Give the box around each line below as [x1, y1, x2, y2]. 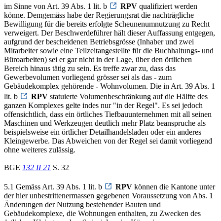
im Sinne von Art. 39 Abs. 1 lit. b [4, 1, 109, 10]
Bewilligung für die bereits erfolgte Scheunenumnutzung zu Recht [4, 19, 210, 28]
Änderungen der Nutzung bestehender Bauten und [4, 200, 161, 209]
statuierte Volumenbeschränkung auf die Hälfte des [48, 92, 208, 101]
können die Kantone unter [132, 182, 215, 191]
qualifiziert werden [137, 1, 197, 10]
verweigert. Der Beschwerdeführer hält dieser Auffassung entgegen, [4, 28, 215, 37]
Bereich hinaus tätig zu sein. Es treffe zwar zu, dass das [4, 64, 176, 73]
